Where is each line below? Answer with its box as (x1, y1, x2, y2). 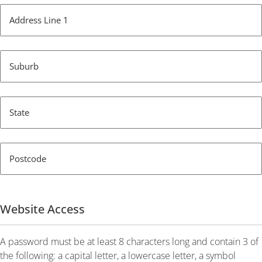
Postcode (9, 153, 46, 165)
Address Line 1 (9, 14, 68, 26)
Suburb (9, 60, 39, 73)
